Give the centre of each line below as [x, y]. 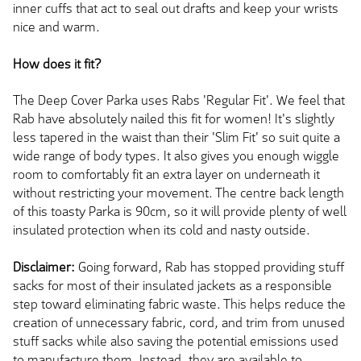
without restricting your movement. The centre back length [178, 193]
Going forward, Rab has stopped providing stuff [211, 267]
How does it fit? [57, 64]
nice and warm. [56, 27]
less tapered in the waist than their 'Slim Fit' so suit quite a [176, 138]
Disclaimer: [46, 267]
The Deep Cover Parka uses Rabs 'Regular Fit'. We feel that [179, 101]
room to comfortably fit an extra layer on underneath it [166, 175]
